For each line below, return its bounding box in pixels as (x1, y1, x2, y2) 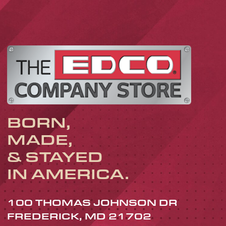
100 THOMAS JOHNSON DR (7, 196, 178, 208)
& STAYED (7, 146, 103, 165)
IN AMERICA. (7, 163, 129, 183)
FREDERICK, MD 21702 (7, 209, 151, 222)
